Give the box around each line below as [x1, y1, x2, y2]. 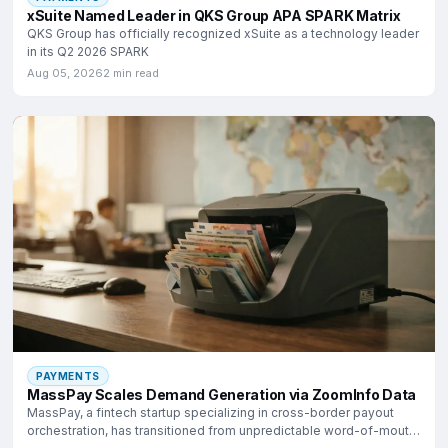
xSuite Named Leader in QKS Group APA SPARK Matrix [27, 7, 401, 25]
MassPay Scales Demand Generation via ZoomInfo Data [27, 385, 416, 403]
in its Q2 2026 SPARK [27, 44, 149, 60]
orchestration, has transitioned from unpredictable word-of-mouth [27, 422, 416, 438]
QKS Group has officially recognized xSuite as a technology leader [27, 26, 419, 42]
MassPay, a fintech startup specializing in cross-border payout [27, 404, 394, 420]
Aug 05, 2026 [27, 66, 103, 81]
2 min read [103, 66, 159, 81]
